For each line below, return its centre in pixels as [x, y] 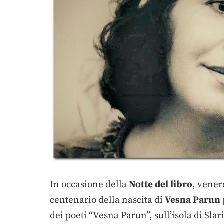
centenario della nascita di [107, 200]
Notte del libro [161, 184]
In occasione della [89, 184]
